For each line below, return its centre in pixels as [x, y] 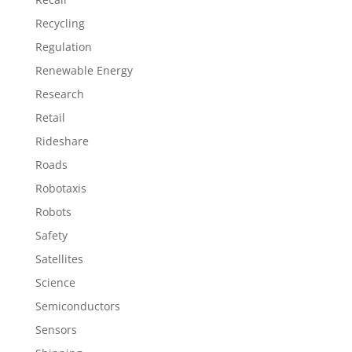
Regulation [63, 47]
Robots [53, 212]
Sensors [56, 330]
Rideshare [62, 141]
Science [55, 282]
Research [59, 94]
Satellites [59, 259]
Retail [50, 117]
